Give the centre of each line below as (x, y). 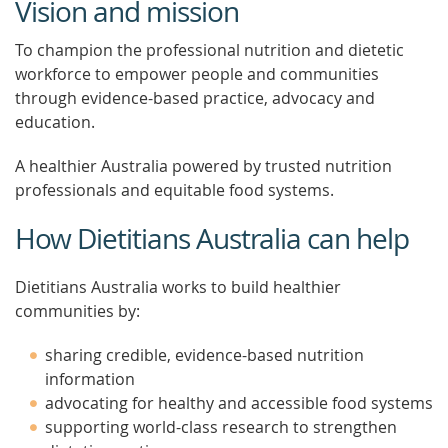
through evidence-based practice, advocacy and (195, 98)
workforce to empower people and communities (197, 74)
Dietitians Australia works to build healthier (178, 287)
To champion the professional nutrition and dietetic (209, 50)
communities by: (77, 311)
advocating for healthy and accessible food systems (239, 403)
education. (55, 122)
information (90, 379)
